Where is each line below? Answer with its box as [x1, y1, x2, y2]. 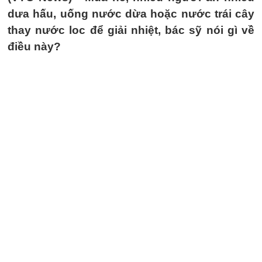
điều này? [8, 40, 61, 53]
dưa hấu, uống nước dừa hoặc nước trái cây [8, 8, 254, 20]
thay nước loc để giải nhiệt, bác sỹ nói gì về [8, 24, 254, 36]
